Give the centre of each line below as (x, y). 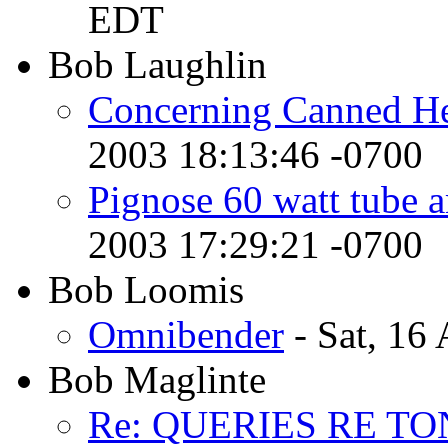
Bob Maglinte (157, 379)
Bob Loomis (146, 289)
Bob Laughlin (157, 64)
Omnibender (186, 334)
